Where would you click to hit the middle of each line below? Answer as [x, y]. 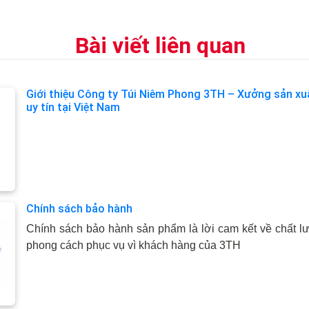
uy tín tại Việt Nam [73, 107]
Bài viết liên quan [160, 46]
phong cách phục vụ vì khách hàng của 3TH [134, 245]
